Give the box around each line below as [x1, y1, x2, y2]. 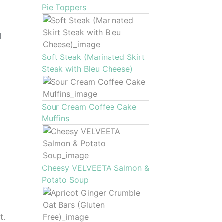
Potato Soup [41, 175, 89, 185]
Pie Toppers [41, 2, 86, 12]
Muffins [41, 113, 69, 123]
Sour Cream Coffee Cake [41, 102, 136, 111]
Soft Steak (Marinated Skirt [41, 52, 145, 62]
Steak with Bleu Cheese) [41, 64, 133, 74]
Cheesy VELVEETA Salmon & [41, 163, 149, 173]
